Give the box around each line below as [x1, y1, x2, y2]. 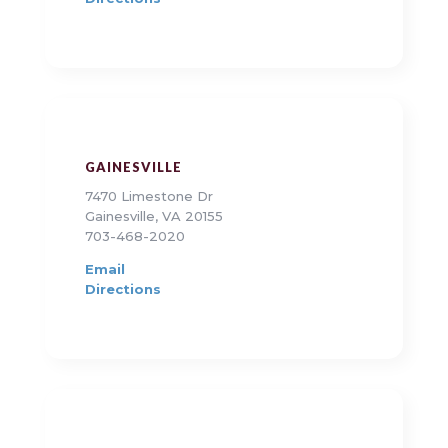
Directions [84, 281, 161, 298]
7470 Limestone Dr [84, 188, 213, 205]
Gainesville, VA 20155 [84, 208, 223, 225]
